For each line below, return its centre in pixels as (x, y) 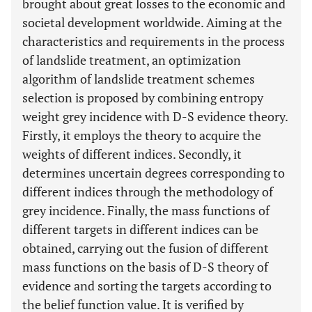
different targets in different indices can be (140, 229)
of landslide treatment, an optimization (132, 60)
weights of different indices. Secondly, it (132, 154)
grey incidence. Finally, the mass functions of (146, 210)
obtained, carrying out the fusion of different (146, 248)
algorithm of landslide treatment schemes (139, 79)
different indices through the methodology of (148, 192)
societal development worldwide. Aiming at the (152, 22)
